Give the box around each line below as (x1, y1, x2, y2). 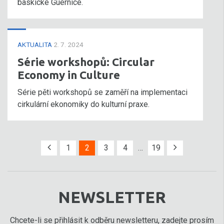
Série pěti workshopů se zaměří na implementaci (17, 87, 187, 97)
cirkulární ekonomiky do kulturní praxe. (17, 99, 149, 109)
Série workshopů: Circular (17, 55, 154, 68)
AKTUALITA (17, 40, 53, 48)
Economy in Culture (17, 68, 120, 81)
